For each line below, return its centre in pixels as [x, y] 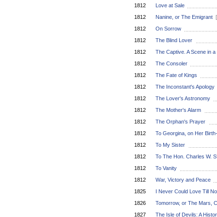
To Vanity [166, 168]
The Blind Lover [174, 40]
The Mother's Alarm [178, 110]
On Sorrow [168, 29]
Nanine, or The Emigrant [184, 17]
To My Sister [170, 145]
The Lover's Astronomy [183, 98]
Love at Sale [170, 5]
